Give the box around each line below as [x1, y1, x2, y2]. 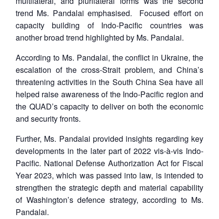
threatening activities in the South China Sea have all [16, 76, 203, 88]
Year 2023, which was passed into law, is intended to [16, 169, 203, 181]
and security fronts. [16, 112, 81, 124]
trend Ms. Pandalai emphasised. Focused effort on [16, 7, 203, 19]
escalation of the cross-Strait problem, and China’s [16, 64, 203, 75]
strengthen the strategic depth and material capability [16, 181, 203, 193]
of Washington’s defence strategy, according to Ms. [16, 194, 203, 205]
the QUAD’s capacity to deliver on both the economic [16, 100, 203, 112]
